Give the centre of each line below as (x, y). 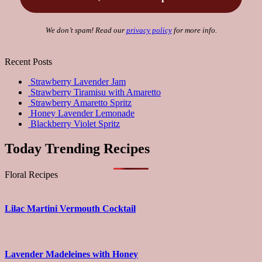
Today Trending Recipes (77, 148)
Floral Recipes (31, 175)
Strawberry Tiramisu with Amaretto (96, 92)
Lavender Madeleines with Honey (71, 254)
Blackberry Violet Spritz (75, 123)
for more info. (194, 30)
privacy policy (149, 30)
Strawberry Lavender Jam (78, 81)
